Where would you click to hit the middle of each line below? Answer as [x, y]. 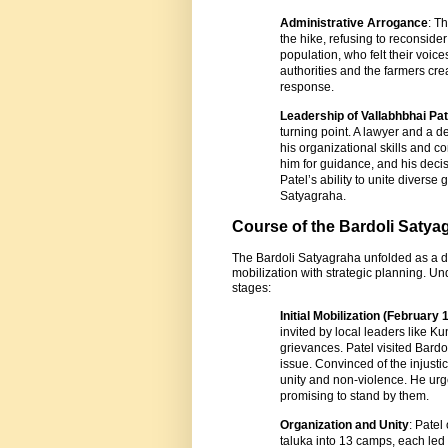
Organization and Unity [344, 425]
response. [307, 86]
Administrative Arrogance [354, 22]
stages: [251, 288]
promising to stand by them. [354, 396]
